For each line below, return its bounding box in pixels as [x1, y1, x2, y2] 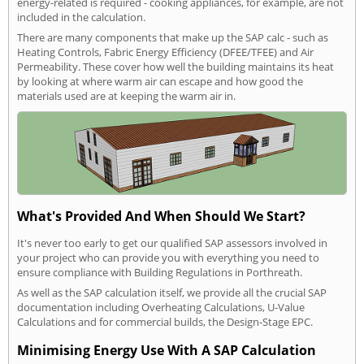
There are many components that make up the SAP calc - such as [17, 30, 328, 45]
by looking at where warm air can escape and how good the [17, 74, 303, 89]
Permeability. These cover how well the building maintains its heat [17, 59, 334, 75]
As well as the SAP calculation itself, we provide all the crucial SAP [17, 285, 327, 301]
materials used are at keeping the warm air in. [17, 89, 236, 104]
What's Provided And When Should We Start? [17, 206, 305, 225]
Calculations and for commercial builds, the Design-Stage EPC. [17, 314, 313, 330]
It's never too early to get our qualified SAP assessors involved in [17, 236, 327, 251]
